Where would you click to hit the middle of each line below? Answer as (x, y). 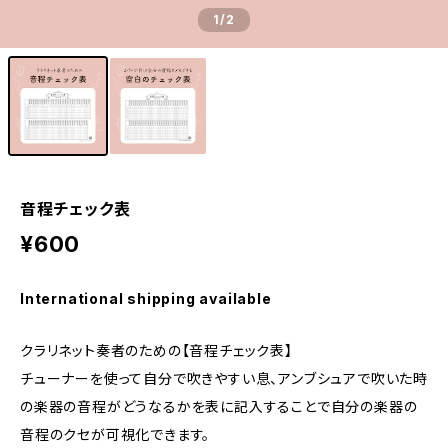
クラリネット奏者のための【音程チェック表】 (156, 350)
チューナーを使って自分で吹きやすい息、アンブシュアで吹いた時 (224, 378)
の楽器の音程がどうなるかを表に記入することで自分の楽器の (219, 406)
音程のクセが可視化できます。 (115, 434)
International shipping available (146, 298)
